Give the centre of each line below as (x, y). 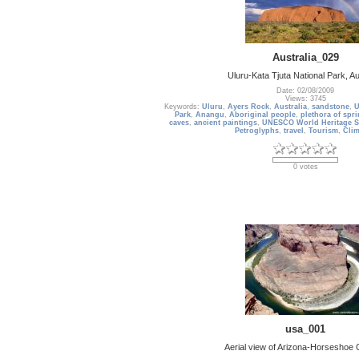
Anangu (210, 115)
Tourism (323, 131)
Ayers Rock (248, 107)
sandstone (330, 107)
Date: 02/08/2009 (305, 91)
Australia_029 (305, 57)
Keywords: (183, 107)
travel (293, 131)
